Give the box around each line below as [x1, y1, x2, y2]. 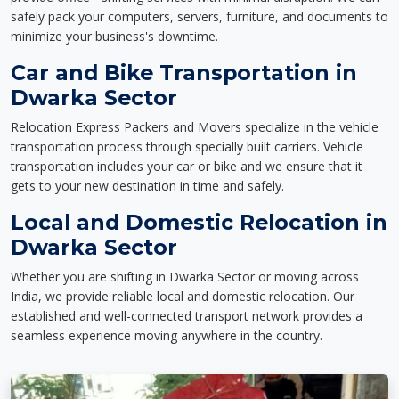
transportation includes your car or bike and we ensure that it [11, 158, 362, 175]
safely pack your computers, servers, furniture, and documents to [11, 8, 388, 25]
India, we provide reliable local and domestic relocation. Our [11, 288, 354, 305]
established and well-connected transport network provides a [11, 307, 362, 324]
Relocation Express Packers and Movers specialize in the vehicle [11, 118, 379, 135]
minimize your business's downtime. [11, 28, 218, 45]
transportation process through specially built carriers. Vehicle [11, 138, 363, 155]
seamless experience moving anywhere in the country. [11, 327, 322, 344]
